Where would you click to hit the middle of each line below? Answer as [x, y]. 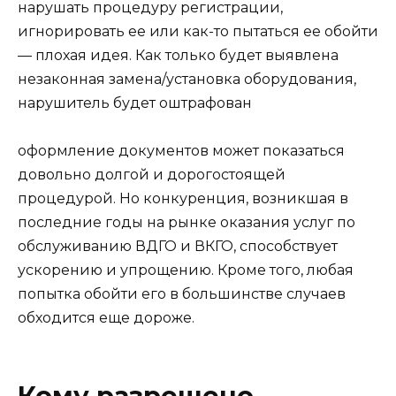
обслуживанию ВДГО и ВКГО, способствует [178, 247]
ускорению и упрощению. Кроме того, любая [186, 270]
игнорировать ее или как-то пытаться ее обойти [198, 31]
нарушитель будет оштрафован [135, 103]
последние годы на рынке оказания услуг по [187, 223]
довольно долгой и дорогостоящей [152, 175]
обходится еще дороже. [106, 318]
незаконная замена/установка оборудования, [187, 79]
